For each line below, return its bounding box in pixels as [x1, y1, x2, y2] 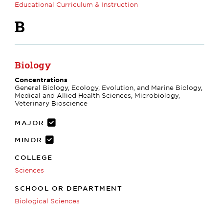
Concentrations [15, 75, 67, 84]
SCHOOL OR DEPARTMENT [15, 184, 122, 192]
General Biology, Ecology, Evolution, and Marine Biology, [15, 83, 202, 91]
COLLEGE [15, 153, 53, 161]
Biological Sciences [15, 197, 80, 205]
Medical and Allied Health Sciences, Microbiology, [15, 91, 180, 99]
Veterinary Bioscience [15, 99, 88, 107]
